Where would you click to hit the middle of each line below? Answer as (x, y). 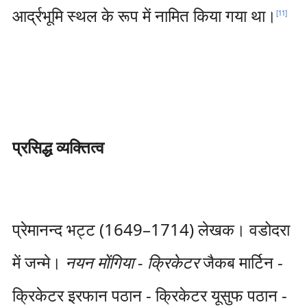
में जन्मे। (38, 262)
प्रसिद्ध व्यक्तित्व (58, 147)
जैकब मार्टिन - (241, 262)
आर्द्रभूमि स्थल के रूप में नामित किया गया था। (144, 15)
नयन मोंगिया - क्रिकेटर (132, 262)
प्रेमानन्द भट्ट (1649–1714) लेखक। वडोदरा (151, 229)
